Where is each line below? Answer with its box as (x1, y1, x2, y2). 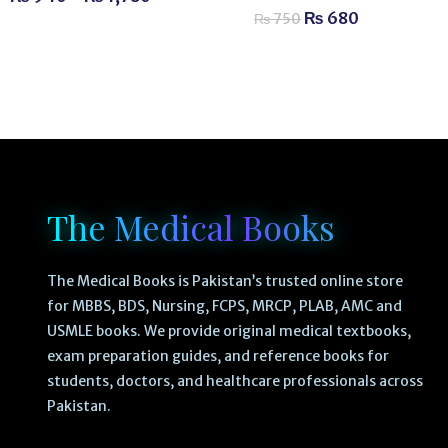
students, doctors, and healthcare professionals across (46, 372, 423, 391)
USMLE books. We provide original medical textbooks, (46, 322, 411, 341)
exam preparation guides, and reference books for (46, 347, 389, 366)
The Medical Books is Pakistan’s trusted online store (46, 272, 403, 291)
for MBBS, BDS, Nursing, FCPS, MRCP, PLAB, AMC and (46, 297, 402, 316)
